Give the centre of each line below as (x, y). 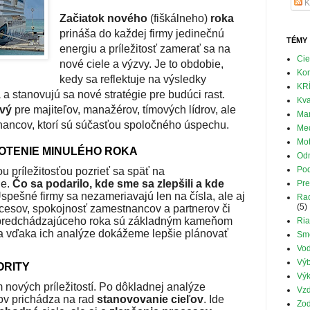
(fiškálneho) (179, 18)
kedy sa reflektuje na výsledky (133, 79)
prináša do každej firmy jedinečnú (142, 33)
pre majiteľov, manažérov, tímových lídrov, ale (124, 109)
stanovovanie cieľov (150, 299)
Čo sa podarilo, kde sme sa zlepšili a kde (118, 183)
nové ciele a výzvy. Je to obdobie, (142, 64)
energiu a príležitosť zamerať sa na (145, 48)
